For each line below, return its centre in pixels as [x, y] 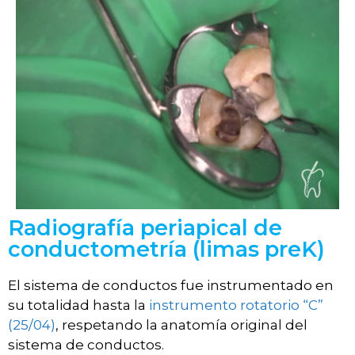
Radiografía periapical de [145, 228]
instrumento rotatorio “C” [236, 305]
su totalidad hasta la [78, 305]
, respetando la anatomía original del [181, 325]
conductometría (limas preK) [166, 250]
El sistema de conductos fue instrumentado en [171, 286]
